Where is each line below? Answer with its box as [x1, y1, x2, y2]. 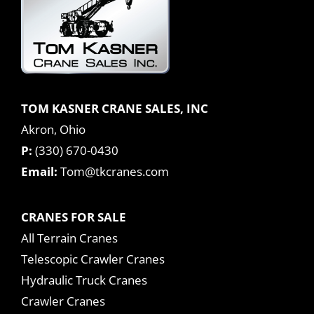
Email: [21, 163, 57, 180]
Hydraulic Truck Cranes [21, 272, 147, 289]
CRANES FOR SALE [21, 209, 126, 226]
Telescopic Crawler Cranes [21, 251, 165, 268]
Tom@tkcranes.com [60, 163, 169, 180]
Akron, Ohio [21, 121, 86, 138]
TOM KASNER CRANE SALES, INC [21, 100, 208, 117]
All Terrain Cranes [21, 230, 118, 247]
